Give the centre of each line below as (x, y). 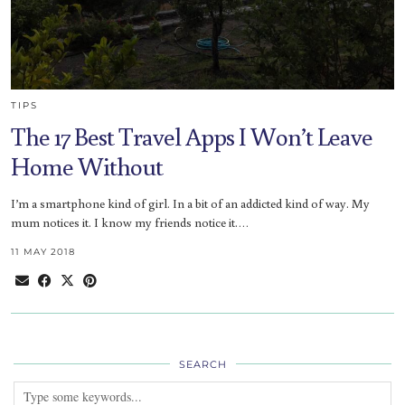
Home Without (87, 165)
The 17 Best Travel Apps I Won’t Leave (192, 136)
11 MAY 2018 (43, 251)
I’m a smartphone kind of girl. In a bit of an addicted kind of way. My (190, 203)
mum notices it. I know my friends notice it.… (130, 222)
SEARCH (202, 364)
